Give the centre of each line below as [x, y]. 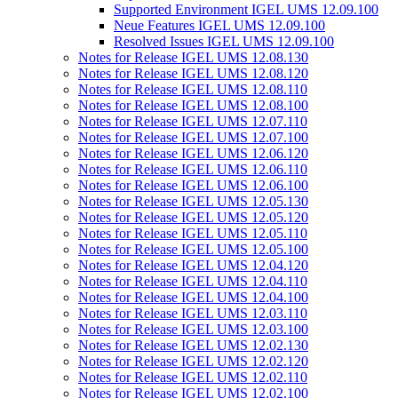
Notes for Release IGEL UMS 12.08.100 [193, 105]
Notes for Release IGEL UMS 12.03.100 [193, 329]
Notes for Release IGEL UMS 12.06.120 [193, 153]
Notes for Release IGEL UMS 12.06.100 [193, 185]
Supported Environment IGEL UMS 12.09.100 [246, 9]
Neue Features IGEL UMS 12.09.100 [219, 25]
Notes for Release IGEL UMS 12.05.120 [193, 217]
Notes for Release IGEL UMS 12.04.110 [193, 281]
